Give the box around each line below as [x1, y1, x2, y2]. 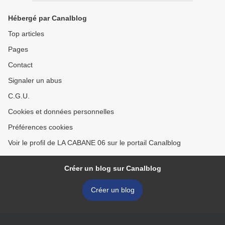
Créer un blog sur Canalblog [64, 164, 161, 172]
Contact [8, 61, 33, 69]
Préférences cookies [8, 123, 73, 131]
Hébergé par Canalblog [8, 14, 87, 22]
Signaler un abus [8, 76, 62, 84]
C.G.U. [8, 92, 30, 100]
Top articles [8, 30, 44, 38]
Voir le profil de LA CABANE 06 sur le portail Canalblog [8, 139, 181, 147]
